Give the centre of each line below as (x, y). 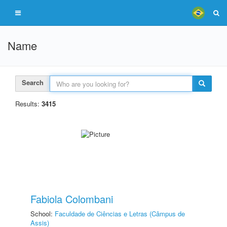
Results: (28, 104)
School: (43, 214)
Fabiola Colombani (72, 199)
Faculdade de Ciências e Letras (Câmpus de (120, 214)
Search (33, 82)
